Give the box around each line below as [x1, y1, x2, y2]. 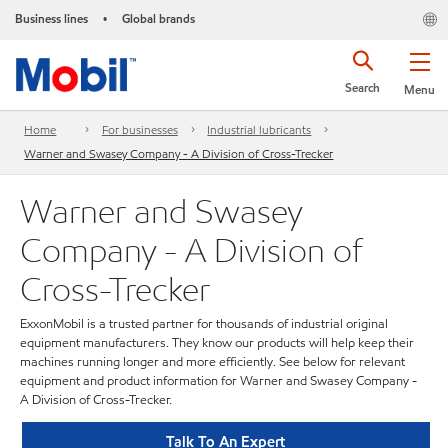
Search [345, 79, 380, 96]
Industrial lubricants [207, 121, 312, 139]
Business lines [15, 10, 88, 27]
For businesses [101, 121, 178, 139]
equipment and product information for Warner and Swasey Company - [20, 372, 417, 390]
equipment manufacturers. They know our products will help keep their [20, 334, 414, 352]
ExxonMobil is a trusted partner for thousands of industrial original [20, 315, 388, 333]
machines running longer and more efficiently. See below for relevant [20, 353, 405, 371]
